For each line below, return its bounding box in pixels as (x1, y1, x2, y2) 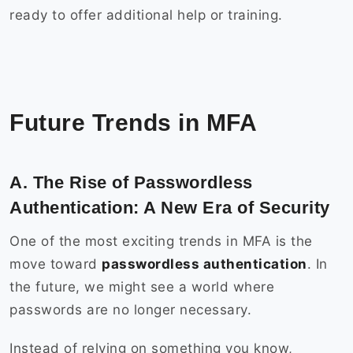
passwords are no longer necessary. (9, 302, 256, 318)
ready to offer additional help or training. (9, 7, 287, 24)
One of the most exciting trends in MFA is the (9, 233, 313, 250)
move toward (9, 256, 102, 273)
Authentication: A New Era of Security (9, 198, 335, 218)
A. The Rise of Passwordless (9, 173, 253, 193)
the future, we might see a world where (9, 279, 274, 295)
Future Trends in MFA (9, 110, 264, 136)
